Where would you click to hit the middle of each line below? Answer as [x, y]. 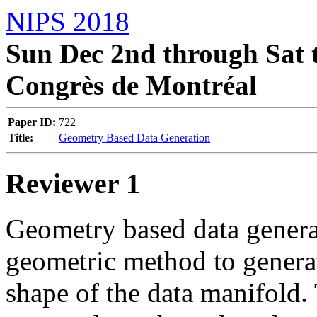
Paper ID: [32, 122]
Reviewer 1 [73, 183]
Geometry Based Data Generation [134, 138]
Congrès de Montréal [131, 85]
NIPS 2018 [68, 22]
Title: [21, 138]
